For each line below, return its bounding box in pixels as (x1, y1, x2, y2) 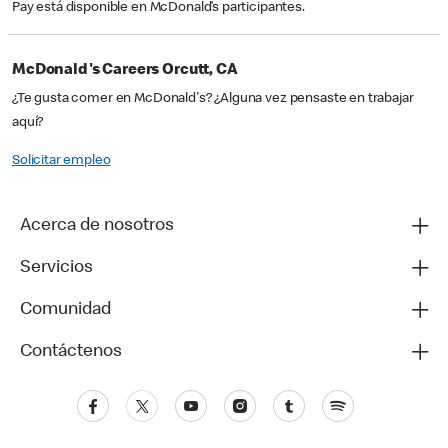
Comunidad (20, 301, 111, 320)
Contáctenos (20, 343, 122, 362)
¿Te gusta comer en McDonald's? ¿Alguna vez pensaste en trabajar (12, 92, 414, 107)
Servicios (20, 259, 93, 278)
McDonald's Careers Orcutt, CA (12, 63, 238, 80)
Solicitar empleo (12, 154, 111, 169)
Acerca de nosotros (20, 217, 174, 236)
